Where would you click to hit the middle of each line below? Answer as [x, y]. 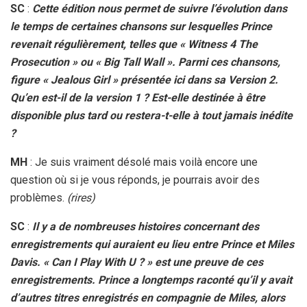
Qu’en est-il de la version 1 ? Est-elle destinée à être [138, 98]
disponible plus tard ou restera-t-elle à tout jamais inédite [151, 116]
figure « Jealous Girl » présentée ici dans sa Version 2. [144, 80]
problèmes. [39, 198]
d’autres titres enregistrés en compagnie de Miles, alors [148, 298]
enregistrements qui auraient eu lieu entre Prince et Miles [152, 245]
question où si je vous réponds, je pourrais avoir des [135, 180]
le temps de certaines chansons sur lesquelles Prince [141, 27]
